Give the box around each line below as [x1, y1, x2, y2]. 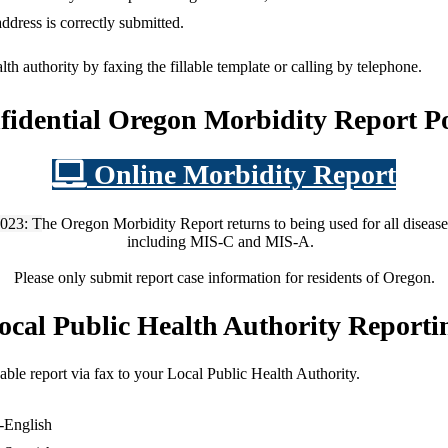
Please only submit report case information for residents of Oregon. [13, 268, 435, 286]
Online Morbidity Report [87, 159, 396, 191]
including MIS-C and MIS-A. [126, 232, 322, 250]
